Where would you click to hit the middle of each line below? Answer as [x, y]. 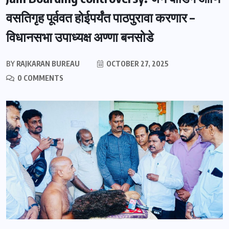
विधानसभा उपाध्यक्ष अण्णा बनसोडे [80, 37]
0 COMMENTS [40, 78]
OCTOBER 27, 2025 [137, 64]
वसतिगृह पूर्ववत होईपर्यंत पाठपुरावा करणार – [100, 17]
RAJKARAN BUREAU [47, 64]
